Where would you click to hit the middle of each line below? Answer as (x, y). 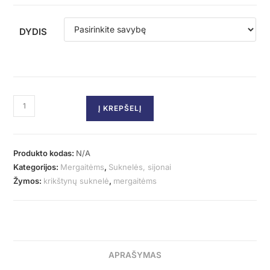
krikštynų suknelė (77, 181)
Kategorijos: (37, 167)
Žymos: (29, 181)
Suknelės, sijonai (140, 167)
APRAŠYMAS (135, 255)
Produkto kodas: (45, 153)
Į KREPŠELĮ (120, 108)
